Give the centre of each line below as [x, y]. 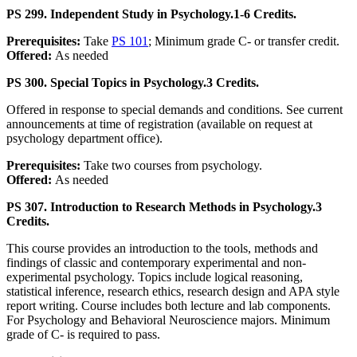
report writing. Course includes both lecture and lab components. [169, 306]
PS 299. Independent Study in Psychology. [120, 14]
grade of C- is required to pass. [83, 335]
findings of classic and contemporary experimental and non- [156, 263]
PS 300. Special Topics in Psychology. [106, 83]
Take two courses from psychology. [173, 166]
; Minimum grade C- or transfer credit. [244, 41]
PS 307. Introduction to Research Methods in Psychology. [161, 207]
